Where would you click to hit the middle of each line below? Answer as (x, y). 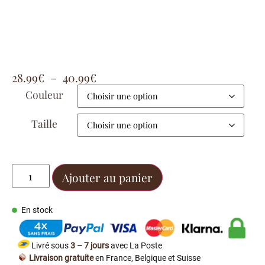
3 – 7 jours (91, 246)
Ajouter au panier (107, 178)
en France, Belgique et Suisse (147, 258)
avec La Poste (136, 246)
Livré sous (50, 246)
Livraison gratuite (61, 258)
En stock (37, 211)
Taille (44, 124)
